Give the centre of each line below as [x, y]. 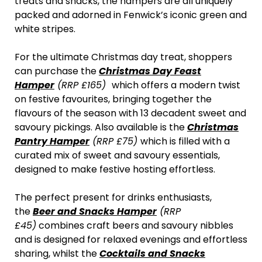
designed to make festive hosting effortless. [115, 170]
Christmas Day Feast [150, 71]
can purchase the [57, 71]
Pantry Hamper [52, 142]
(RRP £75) [115, 142]
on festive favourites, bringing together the [113, 99]
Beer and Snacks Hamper [95, 212]
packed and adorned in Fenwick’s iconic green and [131, 15]
